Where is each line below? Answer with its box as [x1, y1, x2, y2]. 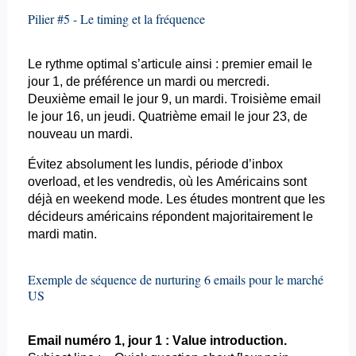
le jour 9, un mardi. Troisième [119, 92, 290, 106]
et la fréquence [128, 10, 205, 28]
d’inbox [241, 157, 283, 172]
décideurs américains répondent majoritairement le [27, 210, 313, 224]
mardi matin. [27, 227, 97, 242]
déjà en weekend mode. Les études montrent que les [27, 192, 325, 207]
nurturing [154, 271, 201, 288]
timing [96, 10, 129, 28]
